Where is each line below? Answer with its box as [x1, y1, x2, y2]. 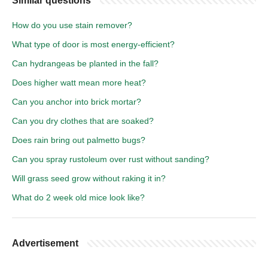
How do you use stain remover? [12, 20, 132, 30]
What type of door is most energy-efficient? [12, 39, 175, 49]
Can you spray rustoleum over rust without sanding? [12, 154, 209, 164]
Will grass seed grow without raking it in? [12, 173, 166, 183]
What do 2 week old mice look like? [12, 192, 145, 202]
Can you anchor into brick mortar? [12, 96, 141, 106]
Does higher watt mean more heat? [12, 77, 146, 87]
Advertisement [12, 237, 78, 248]
